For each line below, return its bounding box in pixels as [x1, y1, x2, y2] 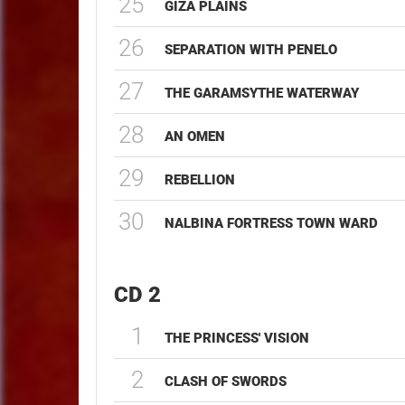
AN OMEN [165, 128, 226, 145]
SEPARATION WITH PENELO [165, 42, 338, 58]
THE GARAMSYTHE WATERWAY [165, 85, 360, 101]
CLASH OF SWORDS [165, 373, 287, 390]
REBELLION [165, 172, 236, 188]
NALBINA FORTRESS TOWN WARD [165, 215, 379, 231]
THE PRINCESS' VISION [165, 330, 310, 346]
